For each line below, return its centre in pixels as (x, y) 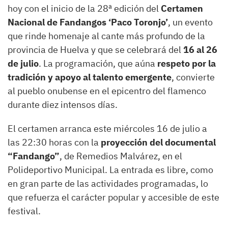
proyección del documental (158, 142)
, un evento (190, 22)
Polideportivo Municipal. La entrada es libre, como (110, 170)
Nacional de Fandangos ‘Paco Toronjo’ (88, 22)
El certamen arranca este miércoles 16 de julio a (107, 129)
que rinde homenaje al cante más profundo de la (106, 36)
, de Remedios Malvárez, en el (121, 156)
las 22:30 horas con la (54, 142)
